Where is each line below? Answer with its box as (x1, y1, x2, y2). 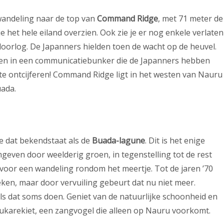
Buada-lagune (92, 135, 145, 146)
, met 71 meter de (158, 13, 223, 24)
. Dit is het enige (145, 135, 205, 146)
